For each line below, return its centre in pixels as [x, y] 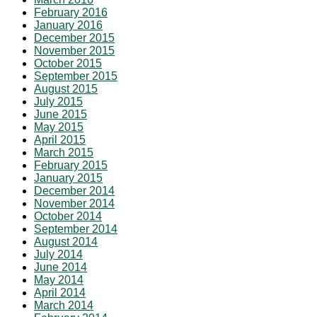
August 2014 [66, 242]
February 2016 [71, 13]
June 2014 [60, 267]
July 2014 [58, 255]
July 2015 [58, 102]
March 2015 [64, 153]
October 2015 [68, 64]
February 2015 [71, 166]
